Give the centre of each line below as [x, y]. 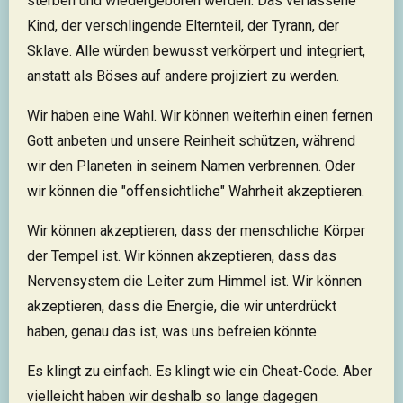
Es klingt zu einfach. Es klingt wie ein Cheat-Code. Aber [200, 372]
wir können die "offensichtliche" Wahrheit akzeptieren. [196, 192]
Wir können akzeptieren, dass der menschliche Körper [196, 231]
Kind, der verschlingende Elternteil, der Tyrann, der [183, 26]
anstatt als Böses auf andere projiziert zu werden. [183, 76]
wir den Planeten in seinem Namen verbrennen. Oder [191, 166]
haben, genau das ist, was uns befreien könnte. [173, 332]
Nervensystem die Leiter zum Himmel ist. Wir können [194, 282]
